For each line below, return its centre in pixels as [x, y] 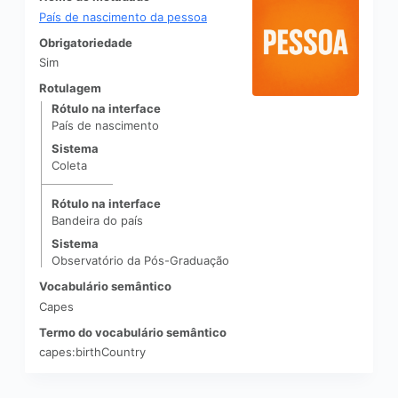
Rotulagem [70, 88]
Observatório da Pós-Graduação [141, 261]
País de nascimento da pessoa [123, 16]
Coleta [70, 165]
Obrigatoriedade [86, 42]
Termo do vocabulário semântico [133, 332]
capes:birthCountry [92, 352]
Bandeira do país [98, 221]
